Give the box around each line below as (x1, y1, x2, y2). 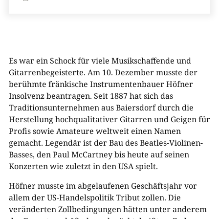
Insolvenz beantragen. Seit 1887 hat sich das (8, 90, 173, 101)
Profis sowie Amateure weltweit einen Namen (8, 126, 181, 136)
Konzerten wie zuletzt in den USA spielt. (8, 161, 158, 172)
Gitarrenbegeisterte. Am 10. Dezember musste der (8, 67, 197, 78)
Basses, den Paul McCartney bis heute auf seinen (8, 149, 189, 160)
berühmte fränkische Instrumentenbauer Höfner (8, 79, 193, 89)
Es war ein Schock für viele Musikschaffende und (8, 55, 191, 66)
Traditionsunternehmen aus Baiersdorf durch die (8, 102, 194, 113)
